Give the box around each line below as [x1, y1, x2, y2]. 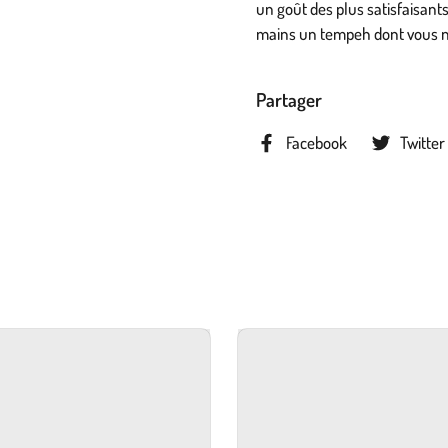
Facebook [286, 132, 347, 153]
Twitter [400, 132, 445, 153]
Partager [256, 87, 322, 112]
